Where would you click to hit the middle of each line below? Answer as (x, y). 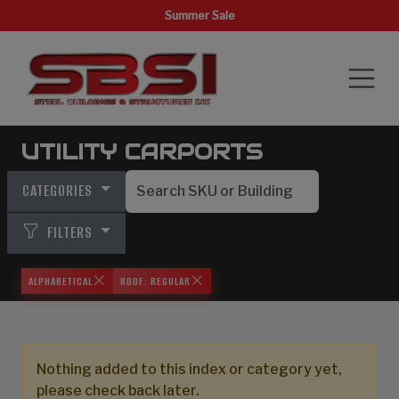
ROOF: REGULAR (155, 281)
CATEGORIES (59, 191)
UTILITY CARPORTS (142, 152)
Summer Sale (199, 16)
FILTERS (70, 233)
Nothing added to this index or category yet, (189, 369)
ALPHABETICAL (61, 281)
